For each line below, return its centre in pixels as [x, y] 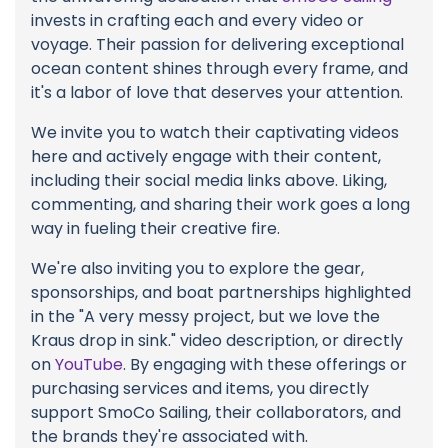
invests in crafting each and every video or [197, 21]
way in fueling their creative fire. [155, 229]
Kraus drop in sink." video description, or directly [217, 341]
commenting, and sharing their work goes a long [220, 205]
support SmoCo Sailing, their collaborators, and [216, 413]
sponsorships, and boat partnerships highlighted [221, 293]
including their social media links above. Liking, [209, 181]
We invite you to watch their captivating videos [215, 133]
